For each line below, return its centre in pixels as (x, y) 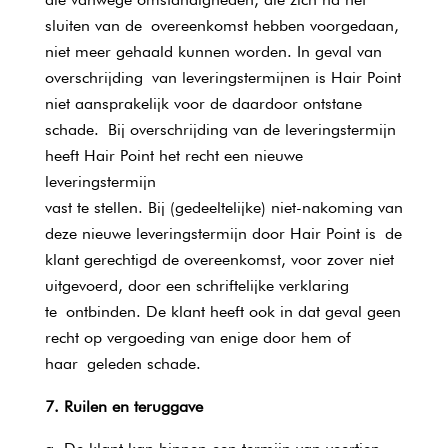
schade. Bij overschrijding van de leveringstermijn (220, 129)
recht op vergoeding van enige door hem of (197, 337)
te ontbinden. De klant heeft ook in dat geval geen (222, 311)
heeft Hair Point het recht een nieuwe (173, 155)
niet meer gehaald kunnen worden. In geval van (213, 51)
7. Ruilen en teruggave (123, 406)
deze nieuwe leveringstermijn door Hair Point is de (223, 233)
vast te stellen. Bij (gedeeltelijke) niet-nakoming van (223, 207)
